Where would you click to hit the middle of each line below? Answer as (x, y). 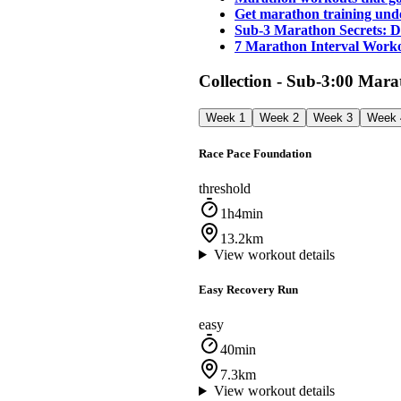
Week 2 (279, 117)
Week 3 (333, 117)
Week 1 (226, 117)
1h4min (242, 213)
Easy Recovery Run (248, 290)
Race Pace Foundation (255, 153)
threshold (225, 188)
